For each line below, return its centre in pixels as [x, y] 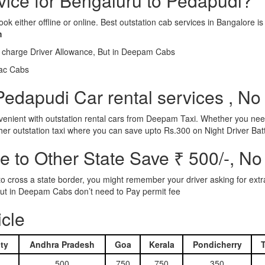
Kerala [161, 244]
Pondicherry [217, 244]
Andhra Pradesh [62, 244]
